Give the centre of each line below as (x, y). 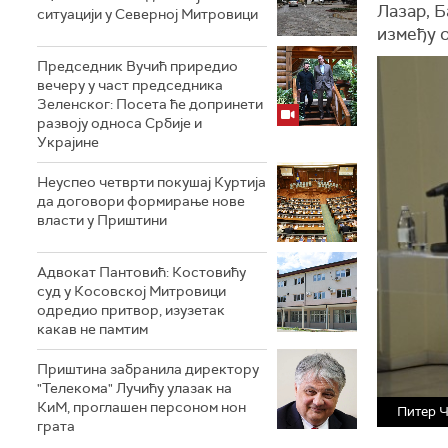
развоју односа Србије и (119, 123)
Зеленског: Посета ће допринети (150, 104)
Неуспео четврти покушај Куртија (151, 182)
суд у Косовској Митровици (131, 291)
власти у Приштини (102, 220)
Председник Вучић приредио (137, 66)
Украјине (68, 142)
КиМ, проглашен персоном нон (141, 407)
